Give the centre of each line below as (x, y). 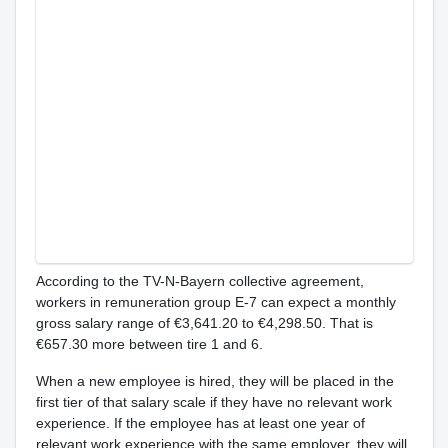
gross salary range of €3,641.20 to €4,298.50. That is (204, 323)
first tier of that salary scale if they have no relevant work (213, 402)
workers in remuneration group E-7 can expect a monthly (215, 302)
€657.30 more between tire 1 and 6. (149, 344)
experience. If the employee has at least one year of (200, 423)
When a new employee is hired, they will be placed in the (214, 381)
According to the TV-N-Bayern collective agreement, (199, 281)
